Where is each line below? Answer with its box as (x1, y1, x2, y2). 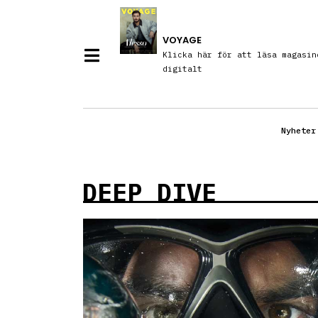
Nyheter (281, 125, 316, 136)
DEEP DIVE (82, 176, 216, 209)
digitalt (162, 64, 202, 75)
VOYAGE (162, 33, 202, 48)
